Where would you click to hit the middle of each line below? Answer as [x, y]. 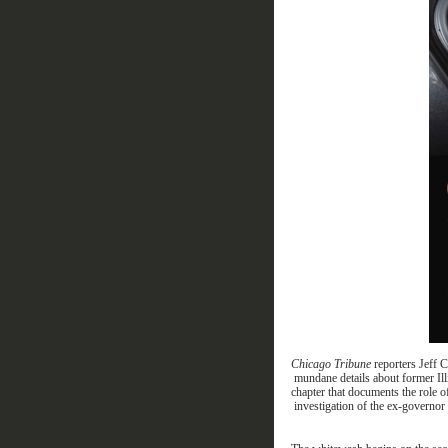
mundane [315, 378]
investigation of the [340, 406]
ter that [328, 392]
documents [373, 392]
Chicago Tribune [332, 364]
